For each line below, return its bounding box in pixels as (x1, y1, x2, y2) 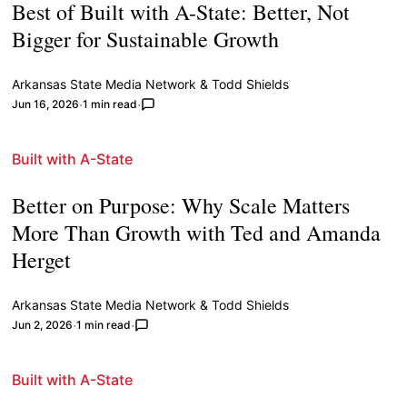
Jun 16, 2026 (12, 97, 80, 112)
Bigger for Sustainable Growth (12, 25, 280, 55)
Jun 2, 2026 (12, 318, 74, 333)
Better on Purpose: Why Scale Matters (12, 191, 351, 221)
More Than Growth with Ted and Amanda (12, 218, 382, 248)
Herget (12, 245, 72, 275)
